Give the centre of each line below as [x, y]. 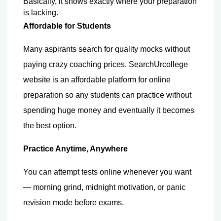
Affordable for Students [67, 26]
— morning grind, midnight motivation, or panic [104, 187]
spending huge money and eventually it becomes [109, 110]
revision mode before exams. [74, 202]
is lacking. [41, 12]
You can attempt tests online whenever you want [107, 172]
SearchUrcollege [158, 64]
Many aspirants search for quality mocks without [107, 49]
